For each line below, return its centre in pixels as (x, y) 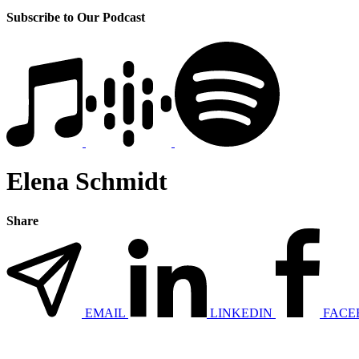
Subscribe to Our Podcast (76, 17)
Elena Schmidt (87, 182)
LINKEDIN (241, 313)
